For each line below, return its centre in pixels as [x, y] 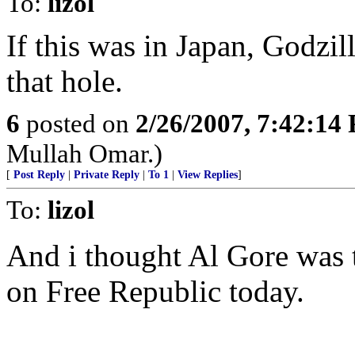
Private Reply [107, 175]
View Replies [208, 175]
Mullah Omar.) [84, 153]
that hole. [65, 81]
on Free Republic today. [155, 291]
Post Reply [39, 175]
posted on [78, 123]
